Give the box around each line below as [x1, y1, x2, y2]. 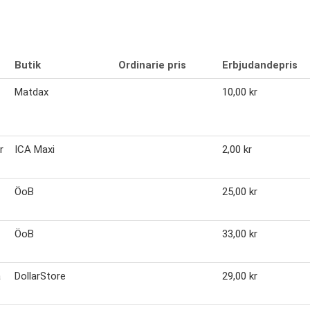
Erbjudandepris [222, 59, 298, 72]
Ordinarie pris [118, 59, 186, 72]
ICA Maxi [15, 143, 55, 156]
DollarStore [15, 270, 66, 283]
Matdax [15, 86, 48, 99]
